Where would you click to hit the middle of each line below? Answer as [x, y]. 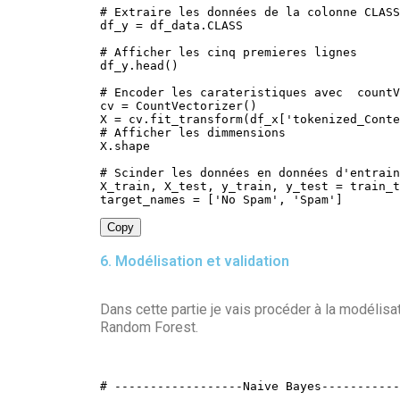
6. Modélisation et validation [195, 261]
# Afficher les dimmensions [193, 132]
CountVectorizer [186, 105]
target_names [146, 199]
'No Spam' [246, 199]
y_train [243, 186]
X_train [125, 186]
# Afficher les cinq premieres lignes [229, 52]
